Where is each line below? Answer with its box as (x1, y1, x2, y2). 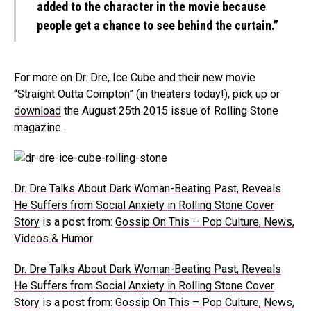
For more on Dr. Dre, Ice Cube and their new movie (14, 71, 255, 84)
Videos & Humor (14, 232, 93, 245)
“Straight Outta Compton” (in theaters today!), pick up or (14, 87, 280, 101)
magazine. (14, 121, 63, 134)
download (14, 104, 61, 117)
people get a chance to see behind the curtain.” (37, 18, 278, 33)
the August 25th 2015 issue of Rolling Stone (61, 104, 278, 117)
